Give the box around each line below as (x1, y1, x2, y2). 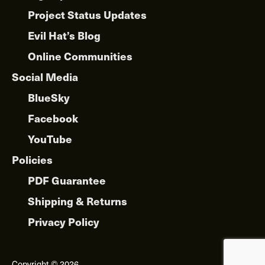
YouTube (28, 131, 72, 146)
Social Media (12, 69, 78, 84)
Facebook (28, 110, 78, 125)
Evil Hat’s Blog (28, 27, 101, 43)
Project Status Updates (28, 7, 147, 22)
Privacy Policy (28, 214, 99, 229)
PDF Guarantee (28, 172, 106, 188)
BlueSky (28, 89, 70, 105)
